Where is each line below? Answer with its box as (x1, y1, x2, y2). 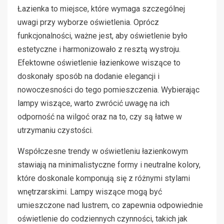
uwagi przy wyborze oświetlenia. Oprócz (17, 17, 159, 27)
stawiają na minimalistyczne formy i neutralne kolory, (17, 159, 200, 169)
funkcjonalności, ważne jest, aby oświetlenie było (17, 30, 187, 40)
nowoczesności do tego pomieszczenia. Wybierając (17, 84, 199, 94)
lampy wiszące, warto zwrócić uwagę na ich (17, 98, 169, 108)
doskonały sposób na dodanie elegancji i (17, 71, 159, 81)
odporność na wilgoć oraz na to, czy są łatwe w (17, 111, 182, 121)
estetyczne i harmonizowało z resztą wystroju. (17, 44, 180, 54)
